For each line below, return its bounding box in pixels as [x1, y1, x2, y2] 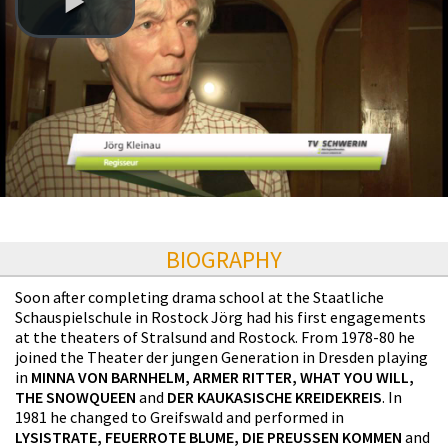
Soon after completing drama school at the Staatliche [15, 286, 384, 307]
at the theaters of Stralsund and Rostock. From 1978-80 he [15, 326, 415, 347]
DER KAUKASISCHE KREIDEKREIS [167, 386, 382, 407]
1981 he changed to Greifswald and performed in [15, 406, 344, 427]
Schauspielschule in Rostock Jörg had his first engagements [15, 306, 426, 327]
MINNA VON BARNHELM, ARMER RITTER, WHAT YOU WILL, [31, 366, 414, 387]
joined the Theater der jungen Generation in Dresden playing [15, 346, 428, 367]
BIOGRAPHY [166, 243, 282, 275]
